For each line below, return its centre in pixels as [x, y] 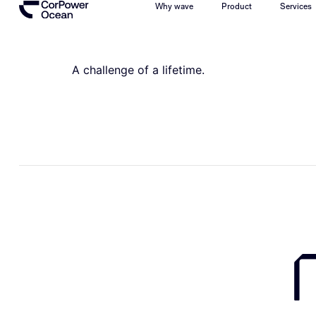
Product [237, 7]
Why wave [175, 7]
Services [296, 7]
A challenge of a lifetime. [138, 70]
